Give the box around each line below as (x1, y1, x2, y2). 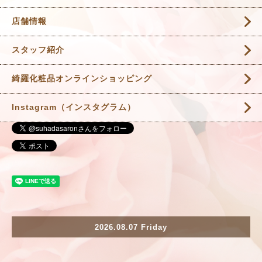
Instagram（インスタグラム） (12, 102, 136, 112)
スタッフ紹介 (12, 45, 64, 55)
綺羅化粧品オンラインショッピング (12, 74, 152, 84)
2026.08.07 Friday (95, 222, 167, 232)
